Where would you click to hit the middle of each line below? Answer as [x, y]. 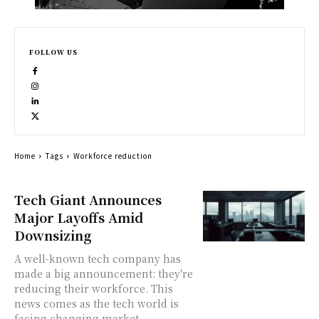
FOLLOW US [53, 52]
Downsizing [53, 235]
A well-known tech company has [98, 258]
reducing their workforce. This [94, 288]
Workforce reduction [113, 156]
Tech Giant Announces [88, 199]
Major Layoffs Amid [79, 217]
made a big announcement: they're [104, 273]
